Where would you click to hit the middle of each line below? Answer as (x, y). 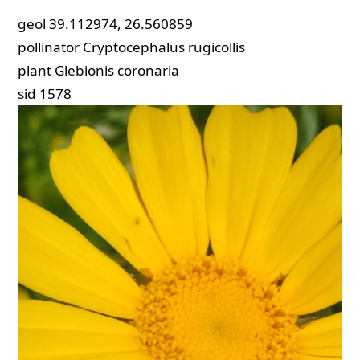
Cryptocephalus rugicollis (164, 47)
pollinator (49, 47)
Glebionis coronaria (117, 71)
